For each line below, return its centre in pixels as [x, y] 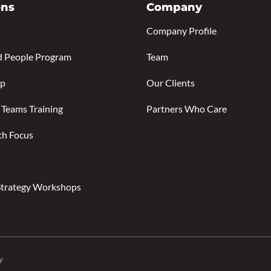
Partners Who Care [187, 108]
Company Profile [181, 30]
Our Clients [171, 82]
